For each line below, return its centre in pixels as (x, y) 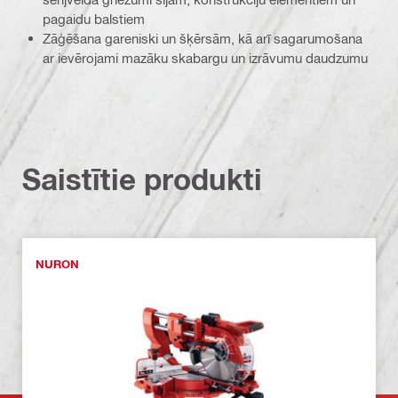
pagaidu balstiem (94, 18)
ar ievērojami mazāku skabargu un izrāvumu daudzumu (205, 57)
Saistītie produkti (142, 179)
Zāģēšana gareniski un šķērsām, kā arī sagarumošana (203, 38)
